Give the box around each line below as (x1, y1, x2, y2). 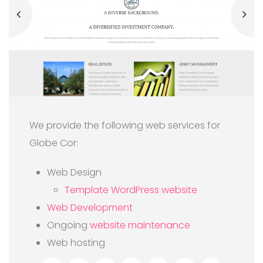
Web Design (47, 165, 102, 179)
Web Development (47, 200, 133, 214)
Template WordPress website (65, 183, 197, 197)
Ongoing (47, 218, 90, 232)
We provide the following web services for (29, 118, 220, 132)
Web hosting (47, 235, 105, 249)
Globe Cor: (29, 136, 78, 150)
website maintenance (90, 218, 190, 232)
